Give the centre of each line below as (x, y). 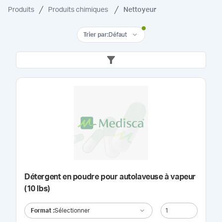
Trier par (95, 34)
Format (41, 210)
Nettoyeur (140, 10)
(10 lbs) (37, 189)
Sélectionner (72, 210)
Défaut (118, 34)
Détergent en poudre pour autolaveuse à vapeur (110, 177)
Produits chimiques (79, 10)
